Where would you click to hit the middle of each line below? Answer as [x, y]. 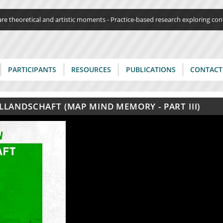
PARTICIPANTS [32, 69]
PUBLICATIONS [151, 69]
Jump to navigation [111, 15]
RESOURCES [91, 69]
